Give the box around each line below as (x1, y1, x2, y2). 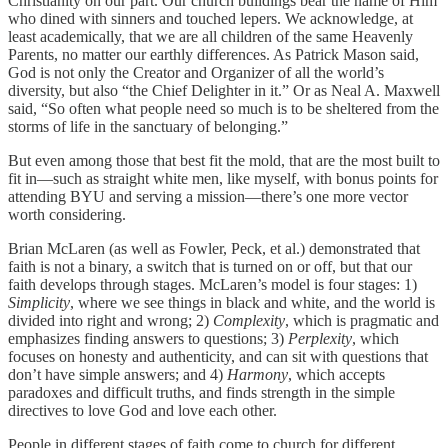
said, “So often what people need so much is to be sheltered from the (8, 99, 439, 117)
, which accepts (288, 365, 385, 383)
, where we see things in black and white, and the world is (70, 293, 435, 311)
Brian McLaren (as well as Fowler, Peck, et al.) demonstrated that (8, 239, 420, 257)
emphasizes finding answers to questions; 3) (8, 329, 288, 347)
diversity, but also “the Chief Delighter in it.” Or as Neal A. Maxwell (8, 81, 440, 99)
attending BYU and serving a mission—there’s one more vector (8, 187, 408, 205)
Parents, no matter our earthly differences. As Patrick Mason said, (8, 45, 419, 63)
